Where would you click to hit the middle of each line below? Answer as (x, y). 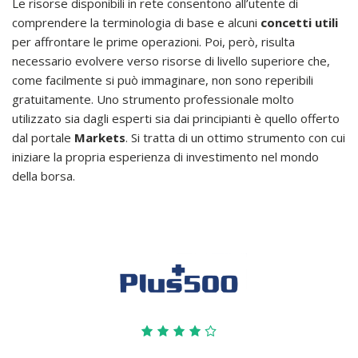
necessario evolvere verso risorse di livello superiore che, (171, 61)
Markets (100, 138)
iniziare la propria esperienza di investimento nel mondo (165, 157)
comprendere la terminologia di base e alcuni (136, 23)
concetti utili (299, 23)
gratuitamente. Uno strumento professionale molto (153, 99)
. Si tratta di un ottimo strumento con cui (235, 138)
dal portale (43, 138)
